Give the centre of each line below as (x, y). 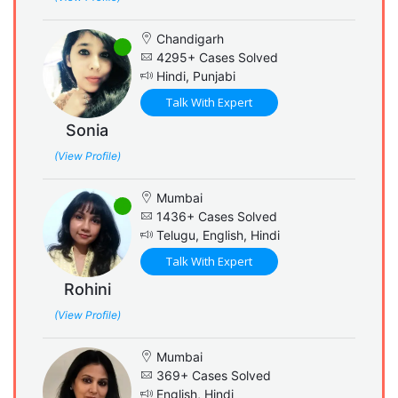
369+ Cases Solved (212, 375)
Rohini (87, 289)
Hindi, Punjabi (194, 76)
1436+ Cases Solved (215, 216)
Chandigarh (188, 38)
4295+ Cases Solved (215, 57)
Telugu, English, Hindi (216, 235)
